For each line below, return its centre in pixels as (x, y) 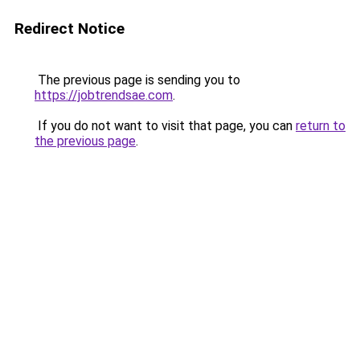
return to (321, 126)
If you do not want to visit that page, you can (165, 126)
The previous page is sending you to (137, 80)
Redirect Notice (70, 29)
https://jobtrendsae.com (104, 95)
